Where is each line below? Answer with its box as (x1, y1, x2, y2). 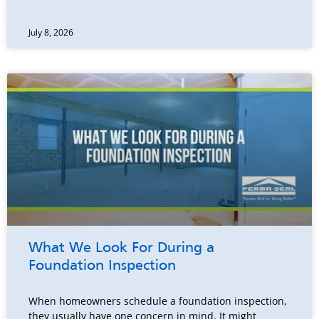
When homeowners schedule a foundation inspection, (28, 294, 287, 308)
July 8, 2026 (28, 26, 73, 39)
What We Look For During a (28, 241, 214, 256)
